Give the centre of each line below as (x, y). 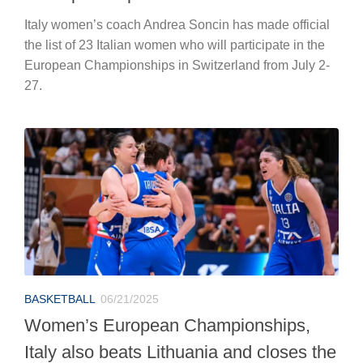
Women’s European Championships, (167, 325)
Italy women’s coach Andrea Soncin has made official (177, 24)
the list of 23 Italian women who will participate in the (175, 45)
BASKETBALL (60, 299)
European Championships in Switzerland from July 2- (177, 65)
